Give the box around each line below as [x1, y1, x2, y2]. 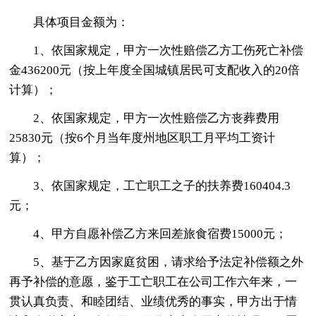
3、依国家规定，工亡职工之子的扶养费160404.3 [33, 178, 291, 193]
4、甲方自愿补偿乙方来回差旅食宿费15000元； [33, 226, 288, 241]
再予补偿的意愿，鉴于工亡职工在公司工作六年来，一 [9, 274, 298, 288]
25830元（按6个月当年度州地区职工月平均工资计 [9, 130, 276, 145]
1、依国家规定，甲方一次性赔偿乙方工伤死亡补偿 [33, 43, 304, 57]
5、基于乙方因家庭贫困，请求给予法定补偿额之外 [33, 255, 304, 269]
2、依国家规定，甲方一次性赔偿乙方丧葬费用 [33, 111, 280, 125]
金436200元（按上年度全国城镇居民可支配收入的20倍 [9, 63, 300, 77]
